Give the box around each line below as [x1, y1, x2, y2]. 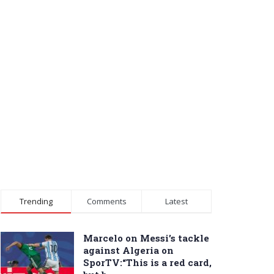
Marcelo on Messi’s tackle [83, 231, 209, 244]
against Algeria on [83, 243, 174, 256]
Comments [86, 195, 127, 207]
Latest [165, 195, 188, 207]
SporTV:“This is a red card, [83, 256, 212, 268]
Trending [20, 195, 53, 207]
